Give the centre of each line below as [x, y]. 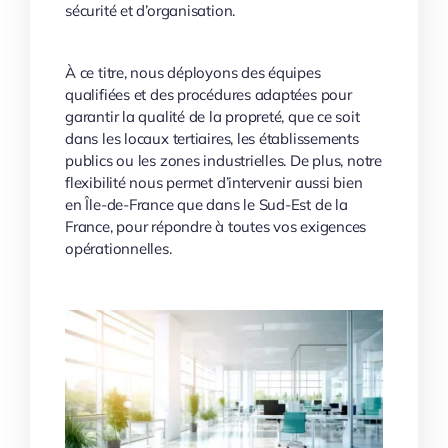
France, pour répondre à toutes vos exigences [216, 226]
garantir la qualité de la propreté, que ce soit [212, 116]
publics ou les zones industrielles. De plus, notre [223, 160]
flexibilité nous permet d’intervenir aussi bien [214, 182]
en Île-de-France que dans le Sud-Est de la [206, 204]
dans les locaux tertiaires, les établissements [212, 138]
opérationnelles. [118, 248]
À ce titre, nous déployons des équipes [193, 72]
